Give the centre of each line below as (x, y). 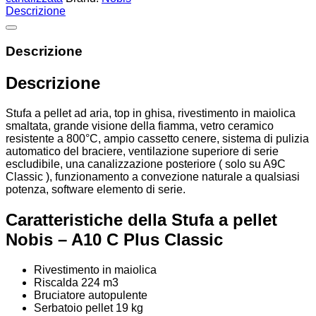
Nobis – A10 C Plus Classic (114, 239)
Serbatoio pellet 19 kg (89, 308)
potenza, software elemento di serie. (96, 189)
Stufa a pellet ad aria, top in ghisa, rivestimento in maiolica (151, 113)
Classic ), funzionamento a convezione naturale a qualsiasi (153, 176)
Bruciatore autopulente (91, 295)
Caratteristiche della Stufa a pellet (141, 219)
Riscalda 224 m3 (76, 282)
